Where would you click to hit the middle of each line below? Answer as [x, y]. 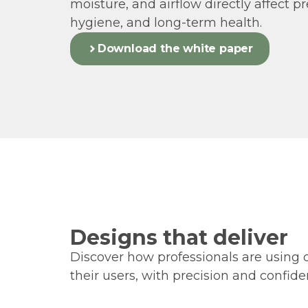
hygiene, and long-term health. [166, 22]
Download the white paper [175, 48]
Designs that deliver [179, 237]
